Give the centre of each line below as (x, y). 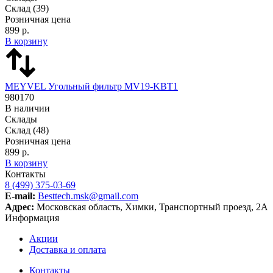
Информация (32, 218)
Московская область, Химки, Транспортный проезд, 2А (151, 207)
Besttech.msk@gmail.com (88, 196)
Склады (21, 119)
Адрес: (19, 207)
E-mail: (20, 196)
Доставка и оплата (68, 249)
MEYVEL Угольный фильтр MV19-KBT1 (91, 86)
